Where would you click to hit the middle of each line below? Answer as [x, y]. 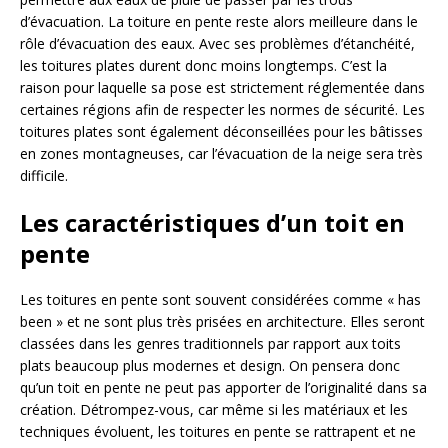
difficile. [44, 175]
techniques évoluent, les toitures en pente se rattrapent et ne [218, 431]
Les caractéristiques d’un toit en [212, 222]
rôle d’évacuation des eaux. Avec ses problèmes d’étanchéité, [217, 43]
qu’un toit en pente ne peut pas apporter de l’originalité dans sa [223, 387]
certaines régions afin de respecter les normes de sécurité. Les [222, 109]
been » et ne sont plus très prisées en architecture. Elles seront [222, 321]
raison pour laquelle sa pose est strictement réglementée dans [222, 87]
